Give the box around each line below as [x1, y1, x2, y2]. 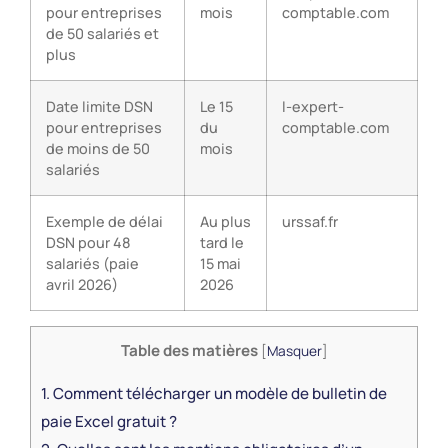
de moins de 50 [46, 139, 150, 159]
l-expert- [282, 97, 344, 117]
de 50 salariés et [46, 24, 159, 44]
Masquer [266, 341, 322, 361]
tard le [200, 233, 244, 253]
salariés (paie [46, 254, 139, 274]
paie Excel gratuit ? [41, 411, 177, 433]
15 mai [200, 254, 241, 274]
